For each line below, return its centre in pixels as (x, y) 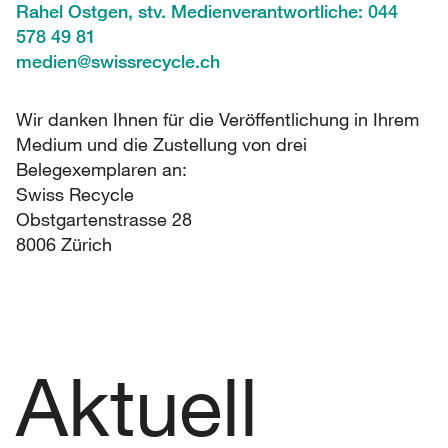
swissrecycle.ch (155, 61)
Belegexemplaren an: (101, 169)
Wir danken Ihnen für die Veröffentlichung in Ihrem (217, 119)
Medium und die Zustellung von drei (161, 144)
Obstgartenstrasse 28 (104, 219)
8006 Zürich (64, 244)
